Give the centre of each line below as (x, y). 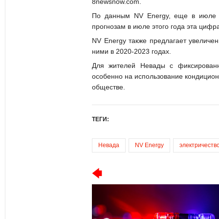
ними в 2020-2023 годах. (131, 51)
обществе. (109, 87)
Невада (109, 145)
